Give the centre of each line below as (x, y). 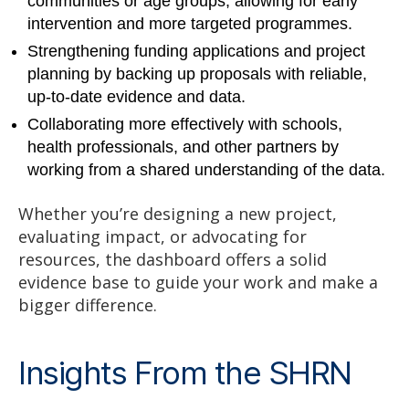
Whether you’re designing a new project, (178, 213)
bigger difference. (88, 304)
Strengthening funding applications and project (196, 52)
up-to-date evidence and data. (136, 97)
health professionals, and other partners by (183, 147)
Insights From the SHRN (185, 372)
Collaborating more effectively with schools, (185, 125)
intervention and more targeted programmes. (190, 24)
